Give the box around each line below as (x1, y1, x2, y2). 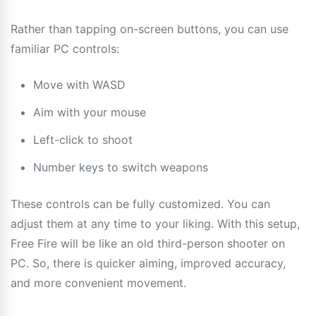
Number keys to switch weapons (33, 159, 208, 174)
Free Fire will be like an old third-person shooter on (11, 236, 285, 250)
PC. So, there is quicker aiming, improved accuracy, (11, 255, 286, 270)
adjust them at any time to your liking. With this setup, (11, 216, 300, 231)
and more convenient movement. (11, 275, 186, 290)
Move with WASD (33, 77, 126, 92)
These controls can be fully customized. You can (11, 196, 270, 211)
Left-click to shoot (33, 132, 133, 147)
